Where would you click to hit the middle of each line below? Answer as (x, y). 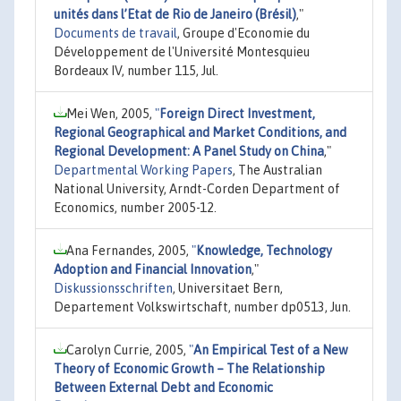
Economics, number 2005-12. (135, 207)
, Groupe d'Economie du (243, 33)
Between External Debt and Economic (163, 387)
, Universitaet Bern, (228, 288)
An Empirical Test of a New (271, 350)
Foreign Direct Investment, (237, 113)
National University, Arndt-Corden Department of (197, 188)
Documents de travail (115, 33)
